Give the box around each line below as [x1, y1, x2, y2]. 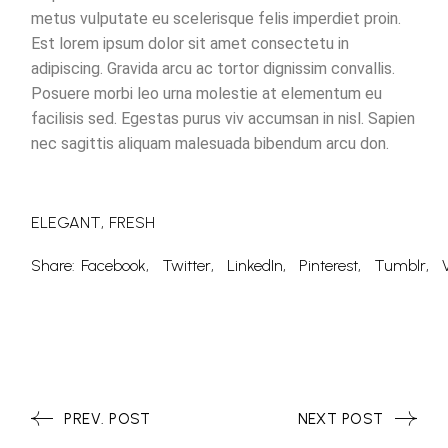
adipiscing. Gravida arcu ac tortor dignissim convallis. [31, 58, 396, 78]
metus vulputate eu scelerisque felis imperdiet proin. [31, 8, 402, 28]
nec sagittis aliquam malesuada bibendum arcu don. [31, 133, 390, 153]
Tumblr [374, 255, 427, 275]
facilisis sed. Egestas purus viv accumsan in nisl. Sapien [31, 108, 416, 128]
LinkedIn [227, 255, 284, 275]
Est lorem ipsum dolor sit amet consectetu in [31, 33, 350, 53]
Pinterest [299, 255, 359, 275]
